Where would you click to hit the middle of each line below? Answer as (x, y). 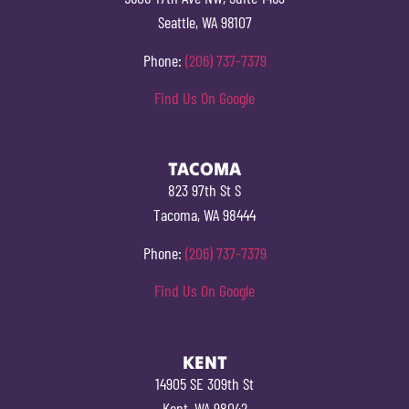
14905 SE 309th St (204, 383)
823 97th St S (204, 190)
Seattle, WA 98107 (204, 22)
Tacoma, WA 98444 (204, 215)
